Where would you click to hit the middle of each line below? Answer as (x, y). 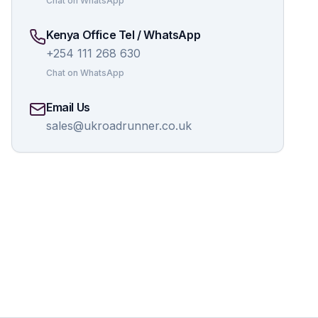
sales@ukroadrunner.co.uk (119, 126)
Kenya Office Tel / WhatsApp (124, 35)
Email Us (68, 107)
